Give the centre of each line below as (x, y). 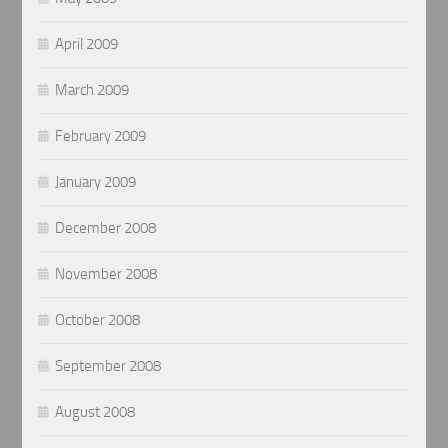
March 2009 (92, 89)
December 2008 (106, 227)
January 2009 (96, 181)
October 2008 (98, 319)
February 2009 (101, 135)
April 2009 (87, 43)
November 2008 (106, 273)
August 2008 (95, 411)
